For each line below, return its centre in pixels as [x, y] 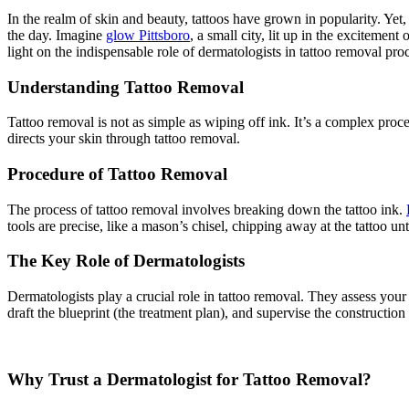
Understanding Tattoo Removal [126, 87]
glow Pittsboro [148, 35]
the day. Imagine [57, 35]
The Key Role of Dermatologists [126, 261]
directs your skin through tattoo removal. [124, 139]
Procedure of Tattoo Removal [117, 173]
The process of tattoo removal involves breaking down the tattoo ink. [207, 209]
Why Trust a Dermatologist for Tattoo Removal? [189, 379]
